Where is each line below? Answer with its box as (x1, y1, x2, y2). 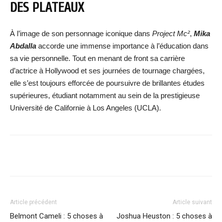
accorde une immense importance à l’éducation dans (38, 42, 209, 51)
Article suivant (172, 199, 212, 206)
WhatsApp (140, 152, 166, 160)
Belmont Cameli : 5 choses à (10, 212, 103, 221)
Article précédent (10, 199, 57, 206)
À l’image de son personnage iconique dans (10, 29, 152, 38)
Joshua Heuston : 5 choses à (116, 212, 212, 221)
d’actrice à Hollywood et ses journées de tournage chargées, (10, 66, 205, 75)
